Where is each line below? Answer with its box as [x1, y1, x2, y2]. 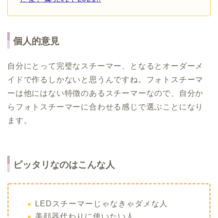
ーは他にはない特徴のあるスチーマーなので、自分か [7, 89, 204, 98]
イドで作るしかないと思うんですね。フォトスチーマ [7, 75, 204, 84]
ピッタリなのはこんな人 [13, 159, 115, 170]
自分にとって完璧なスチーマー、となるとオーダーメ [7, 62, 204, 71]
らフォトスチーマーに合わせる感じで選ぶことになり [7, 103, 204, 111]
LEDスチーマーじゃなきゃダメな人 [35, 199, 168, 208]
